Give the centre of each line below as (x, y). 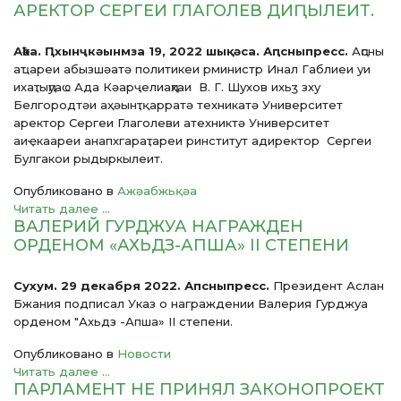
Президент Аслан (328, 286)
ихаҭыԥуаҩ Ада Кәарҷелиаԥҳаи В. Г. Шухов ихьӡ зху (167, 87)
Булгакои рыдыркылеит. (88, 158)
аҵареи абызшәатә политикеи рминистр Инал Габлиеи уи (192, 69)
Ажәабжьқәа (157, 191)
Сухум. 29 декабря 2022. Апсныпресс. (143, 286)
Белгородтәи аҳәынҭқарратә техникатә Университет (178, 105)
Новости (144, 354)
